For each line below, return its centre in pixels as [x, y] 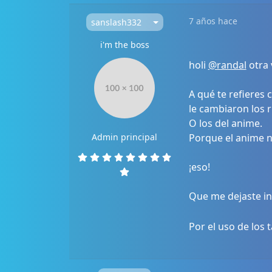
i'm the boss [124, 45]
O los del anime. [225, 124]
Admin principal [125, 137]
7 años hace [213, 21]
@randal [227, 65]
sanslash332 [116, 22]
